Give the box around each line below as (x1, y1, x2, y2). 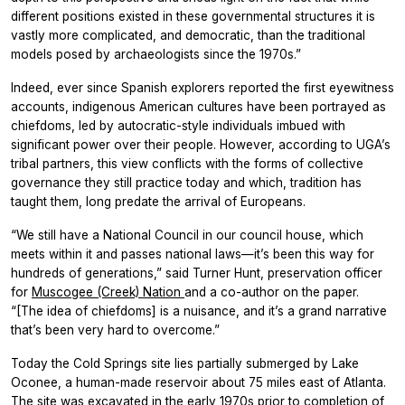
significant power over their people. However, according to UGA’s (11, 137, 391, 152)
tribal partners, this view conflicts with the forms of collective (11, 155, 363, 171)
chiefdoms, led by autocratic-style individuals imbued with (11, 118, 345, 133)
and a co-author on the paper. (184, 284, 359, 299)
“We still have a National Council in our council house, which (11, 227, 363, 242)
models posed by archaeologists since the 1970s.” (11, 46, 301, 61)
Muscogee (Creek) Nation (32, 284, 184, 299)
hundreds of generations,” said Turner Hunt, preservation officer (11, 265, 382, 280)
